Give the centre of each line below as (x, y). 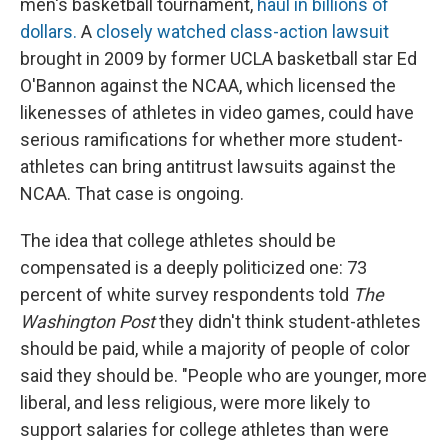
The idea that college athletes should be (178, 241)
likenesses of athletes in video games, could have (217, 113)
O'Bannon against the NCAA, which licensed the (208, 86)
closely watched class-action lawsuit (240, 32)
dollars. (48, 32)
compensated (75, 268)
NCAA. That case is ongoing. (132, 194)
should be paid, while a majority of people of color (215, 349)
